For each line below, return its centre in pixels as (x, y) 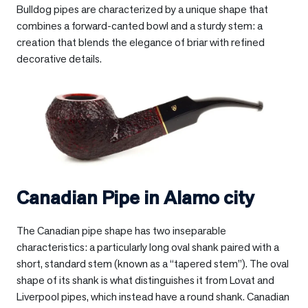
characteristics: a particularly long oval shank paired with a (148, 247)
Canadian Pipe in (90, 197)
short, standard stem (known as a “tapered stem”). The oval (153, 263)
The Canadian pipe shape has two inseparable (121, 230)
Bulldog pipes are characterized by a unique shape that (142, 10)
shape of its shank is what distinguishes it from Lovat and (145, 280)
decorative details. (59, 59)
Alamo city (209, 197)
